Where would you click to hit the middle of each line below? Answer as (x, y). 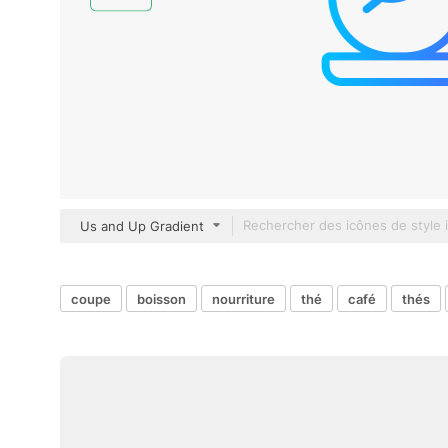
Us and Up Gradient (142, 226)
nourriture (243, 298)
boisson (161, 298)
